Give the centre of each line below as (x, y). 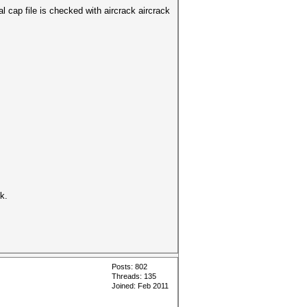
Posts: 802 (130, 267)
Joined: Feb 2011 (140, 286)
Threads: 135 (134, 276)
